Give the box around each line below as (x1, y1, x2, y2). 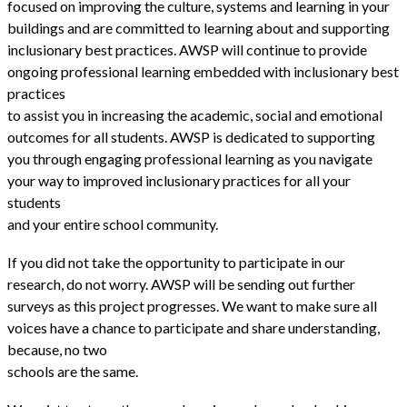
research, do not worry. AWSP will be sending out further (7, 275, 355, 293)
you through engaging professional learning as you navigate (7, 150, 372, 168)
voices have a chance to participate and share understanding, (7, 319, 380, 337)
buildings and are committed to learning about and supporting (7, 19, 390, 37)
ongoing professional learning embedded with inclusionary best (7, 63, 399, 81)
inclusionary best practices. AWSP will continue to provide (7, 41, 367, 59)
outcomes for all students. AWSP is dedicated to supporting (7, 128, 375, 146)
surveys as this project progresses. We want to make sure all (7, 297, 377, 315)
